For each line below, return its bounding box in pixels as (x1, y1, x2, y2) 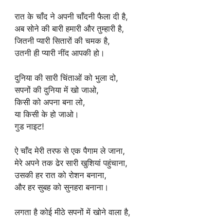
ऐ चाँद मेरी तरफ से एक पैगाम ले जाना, (15, 146, 125, 156)
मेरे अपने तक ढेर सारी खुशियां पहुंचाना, (15, 158, 127, 168)
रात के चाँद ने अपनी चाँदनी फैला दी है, (15, 12, 128, 21)
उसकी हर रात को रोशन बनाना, (15, 170, 107, 180)
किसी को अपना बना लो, (15, 97, 85, 107)
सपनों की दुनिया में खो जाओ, (15, 85, 99, 95)
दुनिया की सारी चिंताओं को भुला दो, (15, 73, 118, 83)
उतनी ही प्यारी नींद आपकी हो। (15, 48, 105, 58)
